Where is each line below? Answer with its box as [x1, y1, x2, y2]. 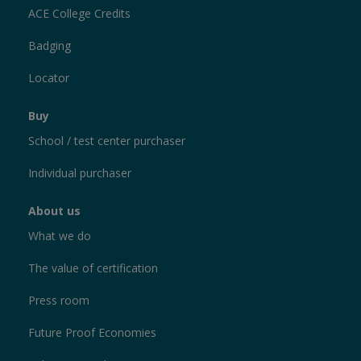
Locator [28, 70, 69, 86]
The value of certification [28, 260, 158, 276]
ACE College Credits [28, 6, 131, 22]
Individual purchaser [28, 165, 131, 181]
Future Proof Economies [28, 325, 156, 341]
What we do [28, 228, 91, 244]
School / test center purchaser [28, 133, 185, 149]
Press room [28, 293, 89, 309]
